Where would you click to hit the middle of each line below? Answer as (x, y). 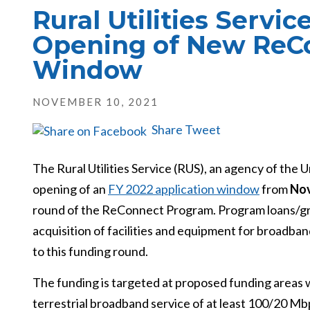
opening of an (70, 189)
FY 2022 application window (184, 189)
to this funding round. (90, 251)
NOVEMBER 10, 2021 (95, 102)
